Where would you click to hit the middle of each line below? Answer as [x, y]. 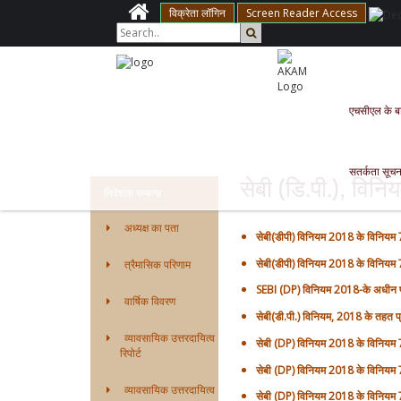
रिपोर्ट [124, 353]
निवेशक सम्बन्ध [133, 193]
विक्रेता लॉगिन [197, 13]
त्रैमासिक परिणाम [158, 264]
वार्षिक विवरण [150, 301]
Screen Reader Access [302, 13]
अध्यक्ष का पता [152, 228]
